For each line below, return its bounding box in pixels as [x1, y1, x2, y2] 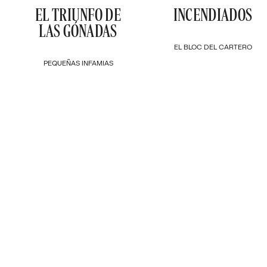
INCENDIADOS [173, 4, 253, 26]
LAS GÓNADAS [39, 20, 117, 42]
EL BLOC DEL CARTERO [173, 42, 252, 52]
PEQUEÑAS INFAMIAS [43, 58, 113, 68]
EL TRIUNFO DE [35, 4, 121, 26]
